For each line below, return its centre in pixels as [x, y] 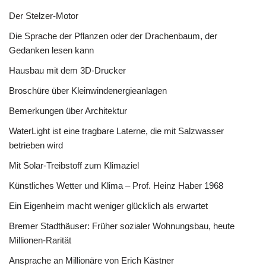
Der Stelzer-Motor [44, 16]
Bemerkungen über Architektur [68, 111]
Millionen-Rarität [40, 240]
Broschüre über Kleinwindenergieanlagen [88, 91]
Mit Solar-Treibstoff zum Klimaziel [74, 165]
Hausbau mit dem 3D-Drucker [67, 70]
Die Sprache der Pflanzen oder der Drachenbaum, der [113, 36]
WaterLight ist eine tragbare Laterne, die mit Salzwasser [116, 131]
